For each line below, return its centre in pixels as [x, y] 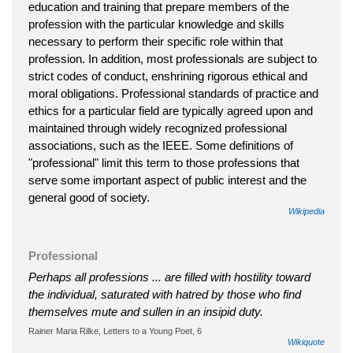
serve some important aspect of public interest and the [167, 180]
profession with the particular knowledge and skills [156, 24]
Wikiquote [306, 342]
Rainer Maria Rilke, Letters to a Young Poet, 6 [115, 331]
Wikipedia [307, 211]
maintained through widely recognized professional [158, 128]
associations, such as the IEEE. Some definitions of [161, 145]
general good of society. [89, 197]
